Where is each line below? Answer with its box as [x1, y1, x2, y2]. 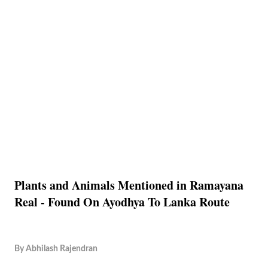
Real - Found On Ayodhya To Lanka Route [14, 193, 230, 211]
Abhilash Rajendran [26, 244, 98, 253]
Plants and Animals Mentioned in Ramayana [14, 176, 243, 194]
